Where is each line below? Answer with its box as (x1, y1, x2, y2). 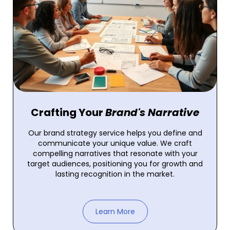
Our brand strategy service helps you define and (28, 127, 202, 138)
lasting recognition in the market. (55, 168, 175, 179)
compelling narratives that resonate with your (32, 148, 198, 159)
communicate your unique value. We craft (38, 138, 192, 148)
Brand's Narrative (105, 105, 199, 120)
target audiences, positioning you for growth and (27, 158, 203, 169)
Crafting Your (31, 105, 105, 120)
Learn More (95, 206, 135, 217)
